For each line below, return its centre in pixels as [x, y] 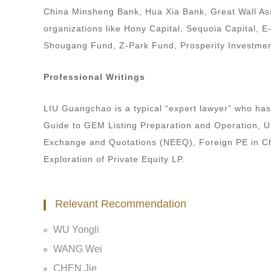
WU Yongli [76, 229]
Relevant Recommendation [121, 204]
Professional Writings [94, 77]
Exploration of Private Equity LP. [114, 159]
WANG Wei [78, 249]
